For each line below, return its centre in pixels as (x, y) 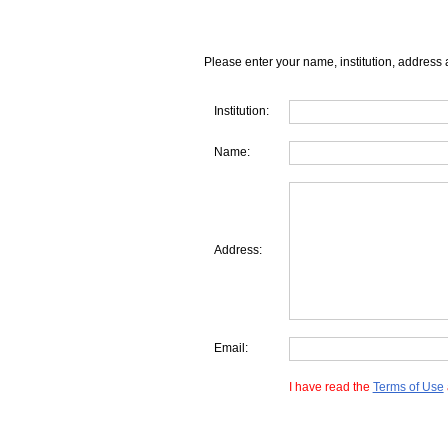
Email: (230, 348)
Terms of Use (408, 387)
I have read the (330, 387)
